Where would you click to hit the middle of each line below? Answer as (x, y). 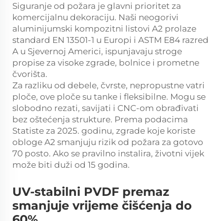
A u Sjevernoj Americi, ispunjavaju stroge (97, 52)
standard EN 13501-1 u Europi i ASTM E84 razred (110, 40)
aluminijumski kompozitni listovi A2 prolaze (104, 29)
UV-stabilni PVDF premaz (91, 192)
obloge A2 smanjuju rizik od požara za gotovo (108, 142)
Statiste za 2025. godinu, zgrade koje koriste (104, 131)
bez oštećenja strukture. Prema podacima (100, 120)
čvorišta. (30, 74)
